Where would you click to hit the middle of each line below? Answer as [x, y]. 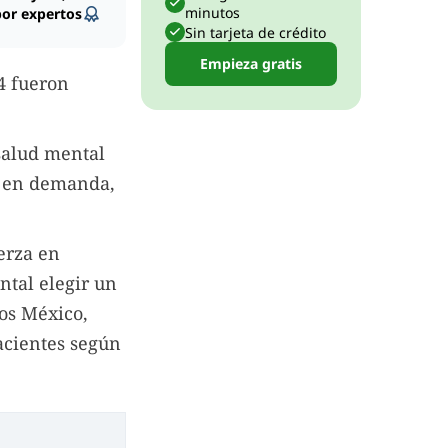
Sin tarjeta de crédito [255, 32]
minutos [212, 12]
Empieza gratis [251, 63]
